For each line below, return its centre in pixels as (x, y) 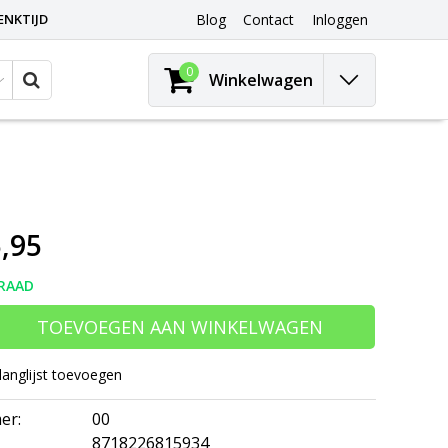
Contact (268, 20)
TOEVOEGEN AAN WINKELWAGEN (180, 326)
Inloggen (339, 20)
